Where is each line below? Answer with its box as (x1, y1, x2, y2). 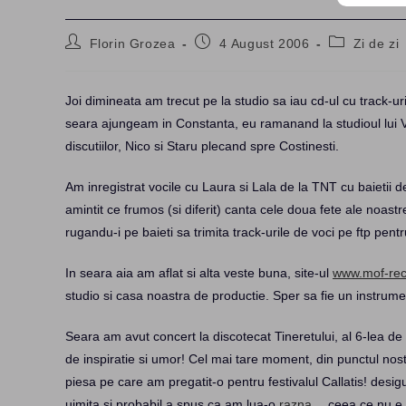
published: (194, 51, 259, 65)
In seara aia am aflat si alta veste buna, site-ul (65, 266, 333, 280)
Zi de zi (353, 36, 400, 51)
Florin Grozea (89, 36, 176, 51)
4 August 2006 (218, 36, 310, 51)
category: (328, 51, 387, 65)
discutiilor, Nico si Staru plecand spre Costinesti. (65, 139, 339, 153)
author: (64, 51, 110, 65)
